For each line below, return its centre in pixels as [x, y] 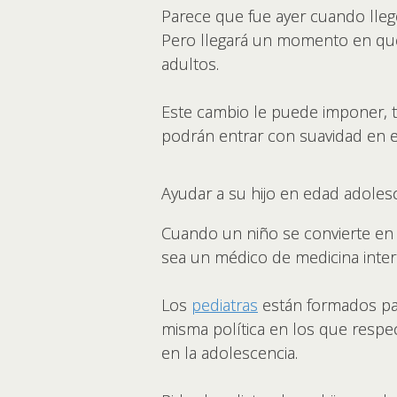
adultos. [192, 63]
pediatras [225, 304]
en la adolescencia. [232, 352]
